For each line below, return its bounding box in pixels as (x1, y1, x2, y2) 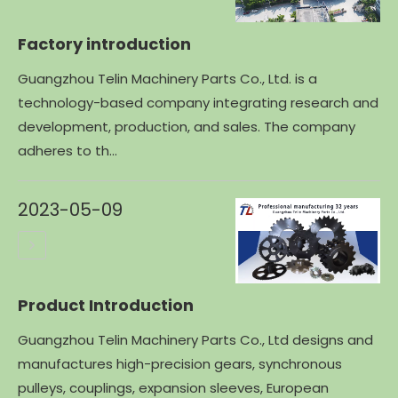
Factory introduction (18, 33, 191, 56)
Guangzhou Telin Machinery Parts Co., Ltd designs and (18, 330, 373, 349)
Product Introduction (18, 293, 194, 316)
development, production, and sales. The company (18, 117, 355, 137)
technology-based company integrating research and (18, 93, 378, 113)
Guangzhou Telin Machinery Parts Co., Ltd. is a (18, 69, 317, 89)
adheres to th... (18, 141, 117, 161)
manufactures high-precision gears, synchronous (18, 354, 342, 373)
